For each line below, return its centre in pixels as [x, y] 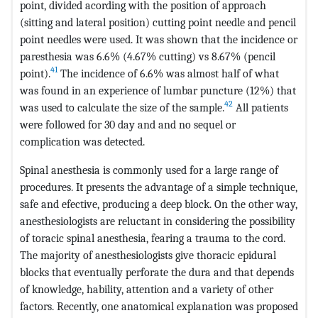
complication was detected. [82, 141]
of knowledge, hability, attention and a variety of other [147, 289]
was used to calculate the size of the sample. [122, 107]
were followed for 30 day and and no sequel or [128, 124]
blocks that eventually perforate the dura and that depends [157, 272]
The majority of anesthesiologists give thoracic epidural [148, 255]
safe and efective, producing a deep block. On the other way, [159, 204]
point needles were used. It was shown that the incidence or [159, 39]
